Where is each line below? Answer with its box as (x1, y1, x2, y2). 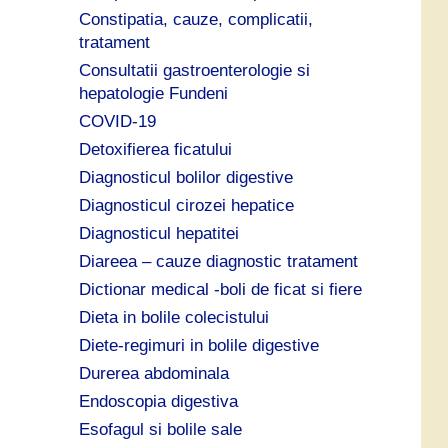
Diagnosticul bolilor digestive (78, 167, 293, 187)
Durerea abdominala (78, 363, 229, 383)
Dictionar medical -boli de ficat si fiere (78, 279, 362, 299)
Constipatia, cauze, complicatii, (78, 9, 313, 29)
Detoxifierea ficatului (78, 139, 232, 159)
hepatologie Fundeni (78, 83, 228, 103)
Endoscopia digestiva (78, 391, 238, 411)
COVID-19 (78, 111, 156, 131)
